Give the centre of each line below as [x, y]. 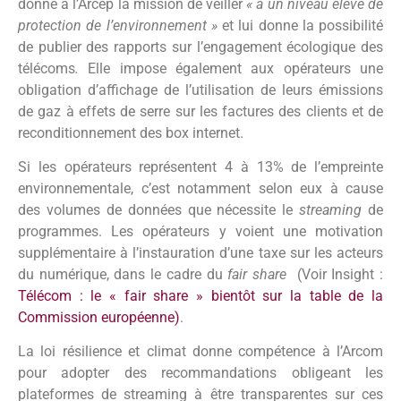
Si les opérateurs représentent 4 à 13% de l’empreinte [200, 166]
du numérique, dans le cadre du [123, 274]
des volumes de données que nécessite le [159, 209]
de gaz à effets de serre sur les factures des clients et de [200, 111]
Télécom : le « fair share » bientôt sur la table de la [200, 295]
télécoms [47, 68]
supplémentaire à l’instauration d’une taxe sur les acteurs [200, 252]
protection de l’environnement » [120, 25]
